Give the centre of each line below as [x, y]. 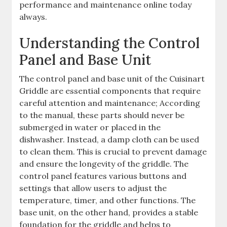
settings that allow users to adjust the [93, 188]
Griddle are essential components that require [110, 91]
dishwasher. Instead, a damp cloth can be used [109, 139]
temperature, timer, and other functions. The [108, 200]
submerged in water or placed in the [90, 127]
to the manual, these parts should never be [102, 115]
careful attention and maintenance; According [110, 103]
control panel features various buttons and [103, 176]
